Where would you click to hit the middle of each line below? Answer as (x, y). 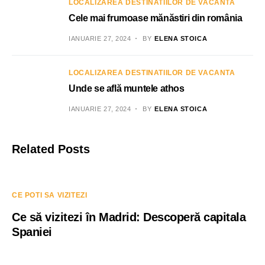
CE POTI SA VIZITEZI (50, 195)
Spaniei (32, 232)
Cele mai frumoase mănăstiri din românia (156, 18)
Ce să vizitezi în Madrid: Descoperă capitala (129, 217)
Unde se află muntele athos (127, 88)
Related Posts (51, 149)
